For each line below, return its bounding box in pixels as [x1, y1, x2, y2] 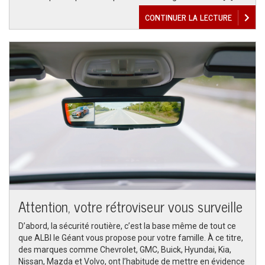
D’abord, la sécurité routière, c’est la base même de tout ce [18, 221, 236, 231]
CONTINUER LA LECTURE [145, 10, 232, 24]
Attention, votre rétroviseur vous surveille [18, 195, 243, 218]
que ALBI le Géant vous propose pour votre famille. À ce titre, [18, 233, 243, 243]
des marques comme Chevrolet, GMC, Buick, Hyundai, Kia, [18, 245, 231, 254]
